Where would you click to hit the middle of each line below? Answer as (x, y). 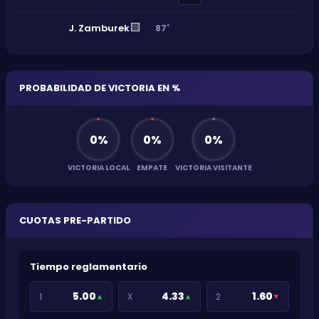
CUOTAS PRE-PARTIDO (75, 220)
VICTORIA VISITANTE (213, 168)
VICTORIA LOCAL (98, 168)
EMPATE (152, 168)
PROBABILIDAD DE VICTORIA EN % (100, 88)
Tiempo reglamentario (89, 267)
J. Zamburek (99, 28)
